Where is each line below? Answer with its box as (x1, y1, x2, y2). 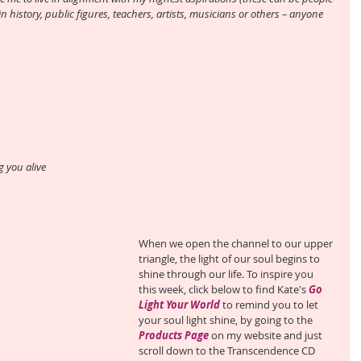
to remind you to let (220, 297, 321, 313)
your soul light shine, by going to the (139, 313, 315, 328)
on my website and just (209, 328, 325, 343)
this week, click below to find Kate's (139, 282, 309, 297)
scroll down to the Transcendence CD (139, 343, 317, 359)
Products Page (139, 328, 209, 343)
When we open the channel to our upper (139, 236, 335, 251)
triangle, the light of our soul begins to (139, 251, 322, 267)
